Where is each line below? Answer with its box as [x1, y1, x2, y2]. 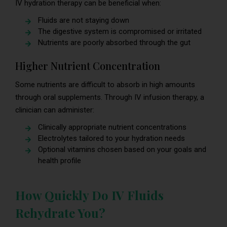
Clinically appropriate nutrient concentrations [38, 122, 186, 132]
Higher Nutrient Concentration [15, 58, 160, 72]
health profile [38, 156, 81, 165]
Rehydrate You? [15, 204, 105, 221]
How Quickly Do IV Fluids [15, 186, 164, 203]
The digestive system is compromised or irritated [38, 26, 202, 36]
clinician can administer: [15, 105, 94, 115]
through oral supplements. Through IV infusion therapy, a [15, 92, 204, 102]
